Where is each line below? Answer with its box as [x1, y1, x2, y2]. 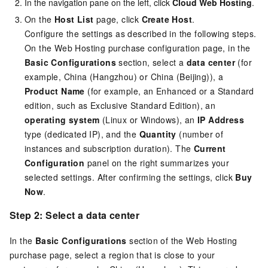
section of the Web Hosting [126, 234, 237, 246]
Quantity [139, 127, 176, 140]
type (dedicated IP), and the [25, 127, 139, 140]
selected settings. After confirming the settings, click [25, 170, 236, 183]
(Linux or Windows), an [99, 113, 198, 126]
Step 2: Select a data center [10, 208, 140, 222]
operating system [25, 113, 100, 126]
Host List [54, 13, 94, 25]
